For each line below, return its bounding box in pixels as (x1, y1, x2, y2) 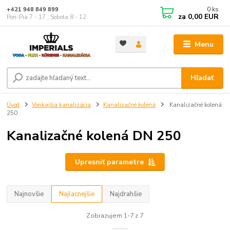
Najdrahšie (110, 189, 142, 199)
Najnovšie (14, 189, 44, 199)
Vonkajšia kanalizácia (32, 101, 91, 109)
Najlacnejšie (59, 189, 95, 199)
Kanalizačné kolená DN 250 (7, 126, 182, 145)
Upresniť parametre (74, 157, 144, 167)
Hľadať (190, 72, 214, 83)
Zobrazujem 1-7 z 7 (86, 211, 144, 220)
